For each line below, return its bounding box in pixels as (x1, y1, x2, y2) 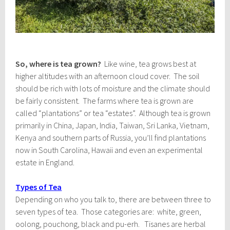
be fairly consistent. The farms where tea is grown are (15, 95, 194, 106)
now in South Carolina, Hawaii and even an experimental (15, 144, 203, 155)
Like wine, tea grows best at (103, 58, 197, 69)
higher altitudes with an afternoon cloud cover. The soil (15, 70, 200, 81)
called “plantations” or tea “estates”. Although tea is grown (15, 107, 211, 118)
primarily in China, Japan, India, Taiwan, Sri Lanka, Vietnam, (15, 120, 210, 130)
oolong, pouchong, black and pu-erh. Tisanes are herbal (15, 218, 206, 229)
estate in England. (15, 157, 75, 167)
